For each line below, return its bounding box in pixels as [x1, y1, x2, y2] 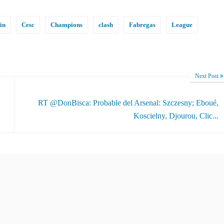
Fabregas [129, 21, 155, 28]
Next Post [195, 72, 220, 79]
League [171, 21, 192, 28]
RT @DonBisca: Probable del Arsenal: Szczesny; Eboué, [38, 98, 218, 107]
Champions [50, 21, 82, 28]
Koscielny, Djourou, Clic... [133, 111, 218, 120]
